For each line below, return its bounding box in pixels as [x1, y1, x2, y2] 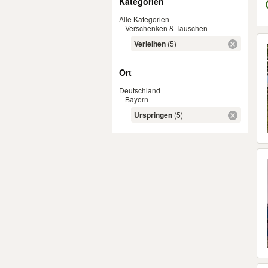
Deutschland [119, 85, 160, 95]
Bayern [125, 94, 148, 104]
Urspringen [134, 109, 172, 120]
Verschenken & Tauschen [125, 23, 208, 33]
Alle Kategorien [119, 14, 169, 24]
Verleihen [134, 38, 166, 49]
